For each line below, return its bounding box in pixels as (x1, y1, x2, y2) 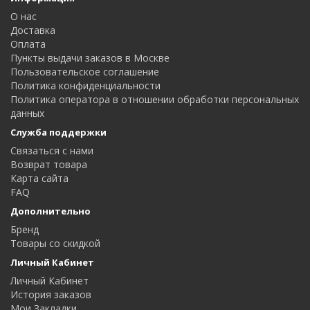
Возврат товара (10, 158, 87, 171)
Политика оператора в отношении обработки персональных (10, 93, 299, 106)
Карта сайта (10, 172, 69, 185)
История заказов (10, 288, 91, 301)
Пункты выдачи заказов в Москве (10, 51, 170, 64)
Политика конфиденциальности (10, 79, 161, 92)
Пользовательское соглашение (10, 65, 159, 78)
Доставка (10, 24, 55, 37)
